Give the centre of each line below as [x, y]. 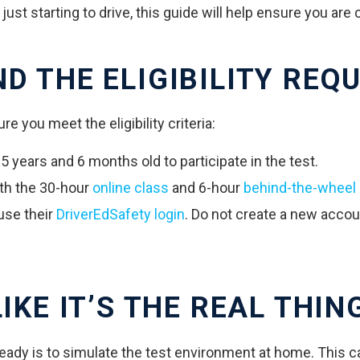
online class [131, 188]
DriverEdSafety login [121, 215]
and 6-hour [206, 188]
